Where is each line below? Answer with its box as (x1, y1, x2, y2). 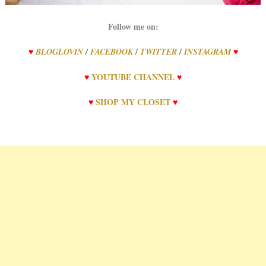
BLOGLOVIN (35, 45, 83, 58)
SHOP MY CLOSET (96, 95, 170, 108)
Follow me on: (107, 20, 159, 33)
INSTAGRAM (183, 45, 231, 58)
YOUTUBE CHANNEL (91, 70, 175, 83)
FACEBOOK (90, 45, 133, 58)
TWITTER (140, 45, 177, 58)
